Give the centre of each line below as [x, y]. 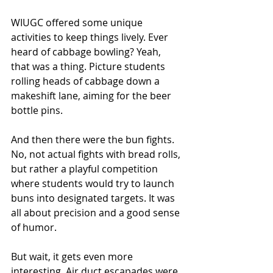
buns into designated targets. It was [94, 198]
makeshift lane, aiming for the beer [92, 96]
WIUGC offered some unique [78, 23]
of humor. [34, 227]
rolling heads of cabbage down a [87, 81]
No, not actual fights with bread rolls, [97, 154]
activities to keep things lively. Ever [91, 37]
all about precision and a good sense [97, 213]
